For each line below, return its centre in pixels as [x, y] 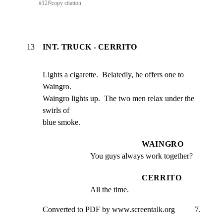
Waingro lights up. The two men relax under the [118, 98]
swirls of [56, 110]
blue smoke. [61, 122]
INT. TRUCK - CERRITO [90, 47]
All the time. [110, 189]
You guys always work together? [141, 156]
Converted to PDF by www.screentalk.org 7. [122, 209]
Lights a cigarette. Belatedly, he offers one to [113, 74]
